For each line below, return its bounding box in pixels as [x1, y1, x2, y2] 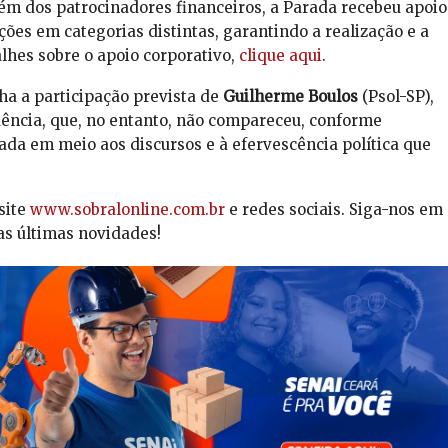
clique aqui [238, 46, 322, 66]
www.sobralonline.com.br [29, 200, 225, 220]
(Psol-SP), [357, 87, 434, 107]
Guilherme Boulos [222, 87, 358, 107]
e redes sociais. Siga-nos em [224, 200, 443, 220]
